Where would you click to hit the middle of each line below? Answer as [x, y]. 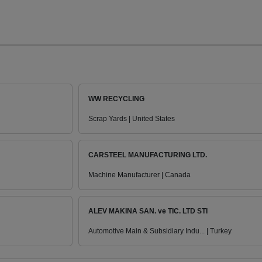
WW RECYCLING [116, 99]
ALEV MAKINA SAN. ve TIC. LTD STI [148, 211]
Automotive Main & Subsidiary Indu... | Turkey [160, 231]
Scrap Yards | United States [132, 119]
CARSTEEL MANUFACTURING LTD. [148, 155]
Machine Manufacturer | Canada [139, 175]
